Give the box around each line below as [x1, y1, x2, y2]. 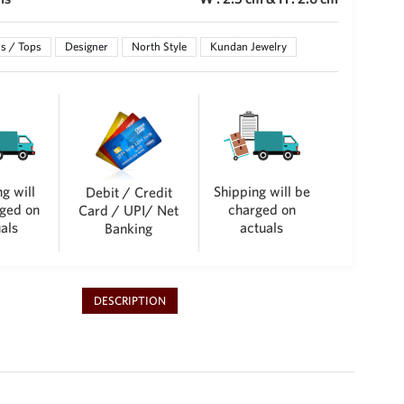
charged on [227, 200, 296, 217]
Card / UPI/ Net [78, 202, 179, 219]
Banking [105, 220, 153, 237]
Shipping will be [213, 182, 310, 199]
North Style [132, 40, 187, 53]
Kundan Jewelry [210, 40, 287, 53]
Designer [65, 40, 108, 53]
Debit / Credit [85, 184, 172, 201]
